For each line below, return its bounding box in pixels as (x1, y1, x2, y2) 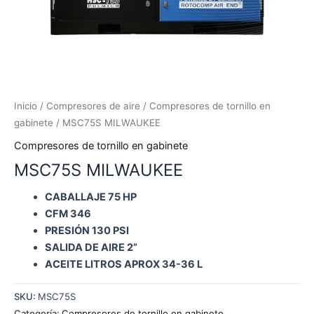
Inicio (14, 100, 37, 112)
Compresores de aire (46, 100, 140, 112)
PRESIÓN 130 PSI (44, 224, 129, 238)
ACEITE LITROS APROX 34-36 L (44, 258, 203, 271)
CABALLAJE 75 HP (44, 191, 137, 204)
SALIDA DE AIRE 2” (44, 241, 137, 254)
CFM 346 (44, 207, 91, 221)
